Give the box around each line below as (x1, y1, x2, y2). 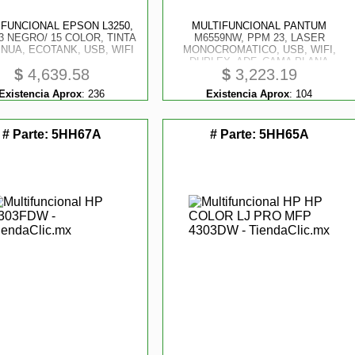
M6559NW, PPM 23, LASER (193, 32, 325, 44)
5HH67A (51, 128, 101, 141)
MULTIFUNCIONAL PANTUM (192, 20, 327, 32)
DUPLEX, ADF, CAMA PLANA (189, 55, 330, 67)
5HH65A (258, 128, 309, 141)
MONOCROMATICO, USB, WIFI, (182, 44, 336, 55)
